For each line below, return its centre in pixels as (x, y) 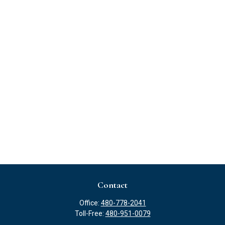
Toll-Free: (90, 213)
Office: (90, 203)
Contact (113, 185)
